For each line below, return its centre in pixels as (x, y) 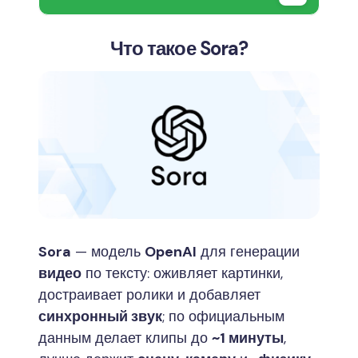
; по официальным (223, 316)
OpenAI (171, 251)
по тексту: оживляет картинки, (182, 273)
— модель (108, 251)
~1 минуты (248, 338)
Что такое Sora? (179, 48)
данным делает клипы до (125, 338)
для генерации (248, 251)
